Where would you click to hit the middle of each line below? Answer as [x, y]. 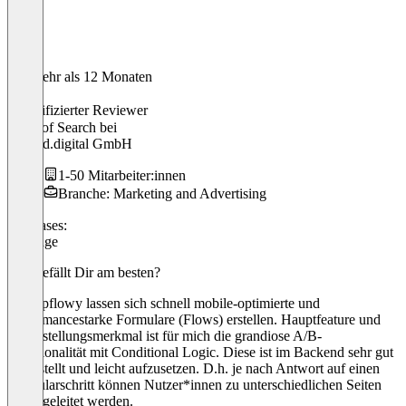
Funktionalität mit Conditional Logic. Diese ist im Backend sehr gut [200, 352]
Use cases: [37, 225]
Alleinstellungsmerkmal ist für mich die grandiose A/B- [164, 335]
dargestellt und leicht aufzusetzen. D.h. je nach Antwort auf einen [193, 368]
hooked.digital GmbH [70, 143]
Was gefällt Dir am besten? [84, 272]
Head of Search [53, 127]
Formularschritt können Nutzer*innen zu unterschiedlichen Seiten [194, 384]
